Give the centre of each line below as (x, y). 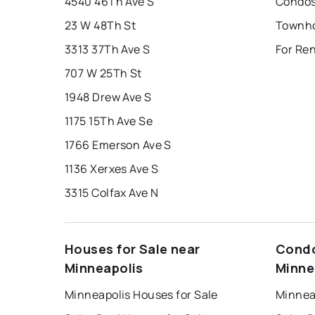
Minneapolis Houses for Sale (141, 294)
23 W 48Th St (101, 25)
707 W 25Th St (103, 73)
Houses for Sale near (133, 249)
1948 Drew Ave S (108, 97)
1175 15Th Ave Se (109, 121)
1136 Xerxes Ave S (112, 168)
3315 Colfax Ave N (112, 192)
